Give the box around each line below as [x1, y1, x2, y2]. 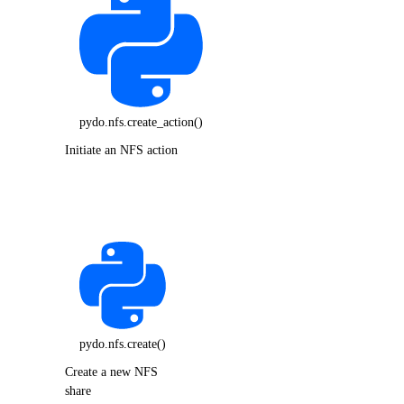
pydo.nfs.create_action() [79, 114, 203, 129]
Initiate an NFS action [65, 142, 178, 158]
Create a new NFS [65, 364, 158, 380]
